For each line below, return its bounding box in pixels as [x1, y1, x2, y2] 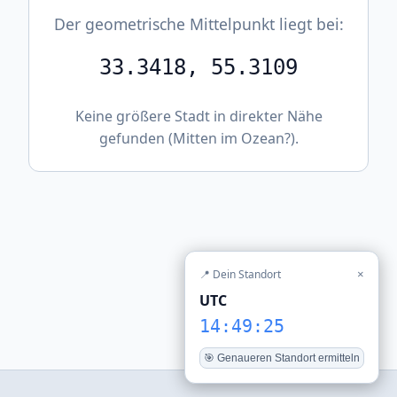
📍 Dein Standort [199, 267, 281, 282]
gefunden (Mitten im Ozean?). [98, 128, 299, 148]
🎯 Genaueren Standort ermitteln [204, 352, 360, 364]
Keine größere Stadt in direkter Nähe [74, 106, 323, 126]
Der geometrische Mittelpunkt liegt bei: [53, 13, 344, 35]
